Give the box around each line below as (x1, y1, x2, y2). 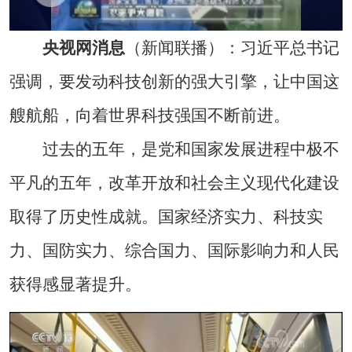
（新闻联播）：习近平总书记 (124, 38, 339, 57)
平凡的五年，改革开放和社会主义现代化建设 (9, 174, 339, 192)
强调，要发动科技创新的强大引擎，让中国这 (9, 72, 339, 91)
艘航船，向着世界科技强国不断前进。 (9, 106, 290, 125)
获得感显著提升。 (9, 275, 141, 294)
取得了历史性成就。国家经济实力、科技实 (9, 207, 323, 226)
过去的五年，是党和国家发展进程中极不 (9, 140, 339, 159)
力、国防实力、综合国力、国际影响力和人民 (9, 241, 339, 260)
